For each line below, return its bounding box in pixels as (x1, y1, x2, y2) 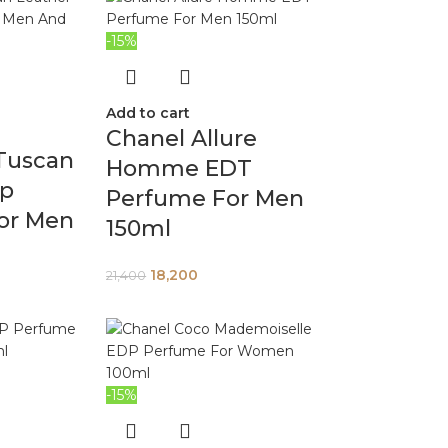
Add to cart (106, 104, 191, 122)
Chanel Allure (106, 125, 258, 152)
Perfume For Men (106, 185, 305, 212)
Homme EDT (106, 155, 253, 182)
